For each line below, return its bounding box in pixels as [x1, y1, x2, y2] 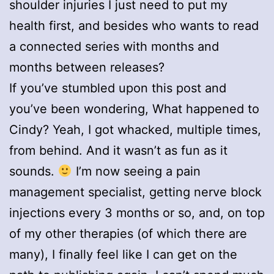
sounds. [9, 163, 58, 179]
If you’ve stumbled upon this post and [9, 80, 226, 95]
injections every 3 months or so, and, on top [9, 205, 265, 220]
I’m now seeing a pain [72, 163, 201, 179]
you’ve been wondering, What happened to [9, 101, 259, 116]
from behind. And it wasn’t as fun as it [9, 143, 228, 158]
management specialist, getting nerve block [9, 184, 262, 199]
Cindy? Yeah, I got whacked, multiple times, [9, 122, 261, 137]
